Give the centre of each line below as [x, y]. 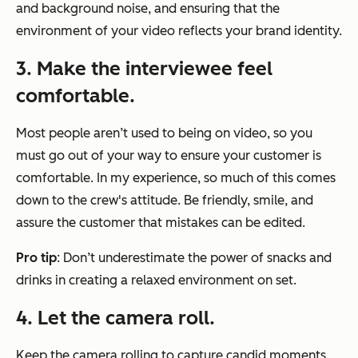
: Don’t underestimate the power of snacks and [194, 258]
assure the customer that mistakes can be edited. [161, 223]
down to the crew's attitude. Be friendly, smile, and [165, 201]
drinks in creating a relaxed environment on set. [156, 280]
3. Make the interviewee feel [144, 69]
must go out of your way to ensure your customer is [169, 156]
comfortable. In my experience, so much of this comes [176, 178]
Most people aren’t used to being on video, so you [164, 133]
